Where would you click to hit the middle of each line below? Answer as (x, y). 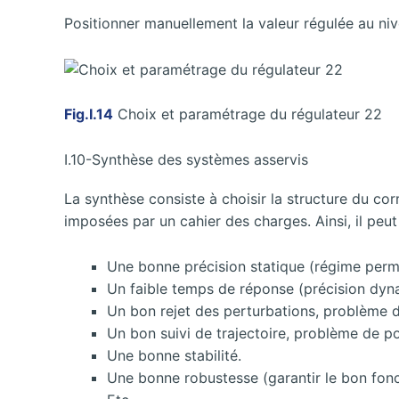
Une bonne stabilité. (174, 355)
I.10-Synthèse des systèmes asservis (186, 160)
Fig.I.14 (89, 114)
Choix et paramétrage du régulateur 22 (248, 114)
